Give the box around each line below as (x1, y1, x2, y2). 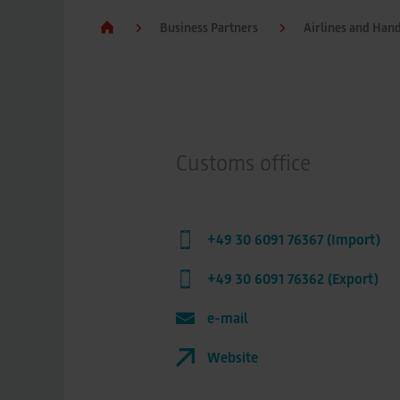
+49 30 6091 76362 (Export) (207, 270, 379, 287)
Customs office (176, 149, 311, 175)
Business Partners (160, 20, 258, 35)
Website (207, 348, 258, 365)
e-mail (207, 309, 248, 326)
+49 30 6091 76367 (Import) (207, 230, 380, 247)
